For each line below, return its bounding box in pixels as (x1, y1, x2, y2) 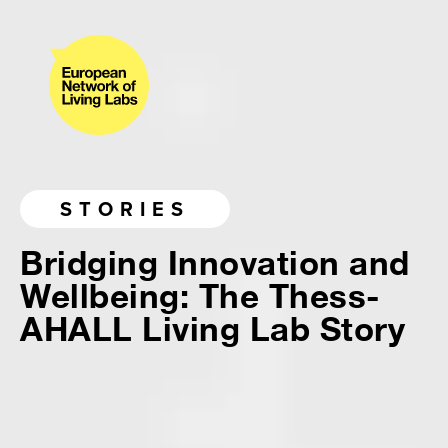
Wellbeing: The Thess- (20, 270, 380, 325)
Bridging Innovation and (20, 237, 410, 292)
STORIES (60, 194, 190, 223)
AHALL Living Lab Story (20, 303, 405, 358)
